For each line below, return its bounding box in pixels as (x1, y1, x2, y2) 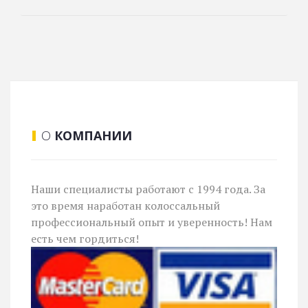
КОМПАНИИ (54, 127, 132, 144)
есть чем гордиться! (31, 231, 139, 247)
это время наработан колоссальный (31, 198, 220, 214)
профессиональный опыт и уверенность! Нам (31, 214, 272, 230)
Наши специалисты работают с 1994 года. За (31, 181, 265, 197)
